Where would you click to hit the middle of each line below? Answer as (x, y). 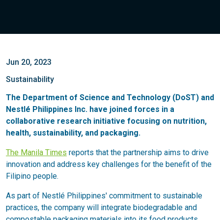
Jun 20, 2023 (29, 62)
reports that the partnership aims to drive (138, 152)
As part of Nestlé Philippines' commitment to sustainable (104, 196)
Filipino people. (32, 176)
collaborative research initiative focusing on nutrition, (106, 121)
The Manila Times (36, 152)
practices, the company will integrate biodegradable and (101, 207)
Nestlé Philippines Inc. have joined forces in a (90, 109)
